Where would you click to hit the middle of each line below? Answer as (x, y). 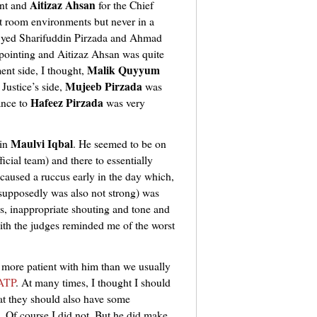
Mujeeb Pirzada (104, 86)
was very (124, 103)
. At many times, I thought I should (93, 282)
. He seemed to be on (120, 144)
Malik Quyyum (123, 70)
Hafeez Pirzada (67, 103)
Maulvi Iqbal (42, 144)
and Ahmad (136, 38)
